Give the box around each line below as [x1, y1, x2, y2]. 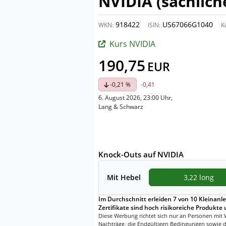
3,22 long [183, 172, 214, 182]
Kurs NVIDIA [109, 38, 155, 49]
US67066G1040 [160, 20, 213, 29]
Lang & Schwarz [98, 102, 143, 111]
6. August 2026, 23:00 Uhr [98, 93, 171, 102]
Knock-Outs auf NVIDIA [98, 149, 184, 159]
